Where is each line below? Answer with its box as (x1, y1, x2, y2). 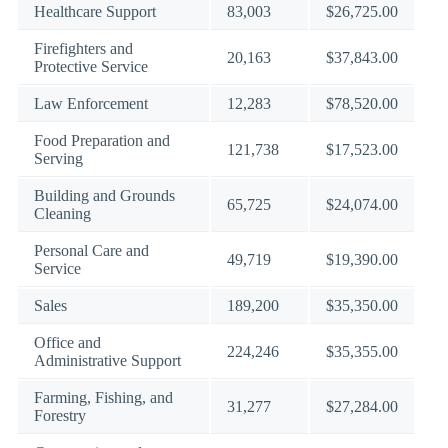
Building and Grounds (34, 187, 175, 204)
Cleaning (34, 205, 91, 222)
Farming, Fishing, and (34, 389, 173, 406)
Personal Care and (34, 242, 149, 259)
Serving (34, 150, 83, 167)
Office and (34, 334, 101, 351)
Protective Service (34, 58, 148, 75)
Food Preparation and (34, 132, 170, 149)
